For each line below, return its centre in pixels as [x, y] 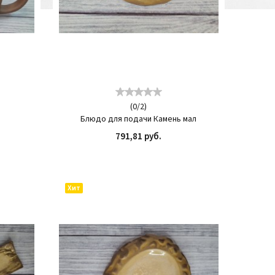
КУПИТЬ [184, 153]
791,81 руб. [139, 137]
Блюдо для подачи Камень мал [139, 119]
